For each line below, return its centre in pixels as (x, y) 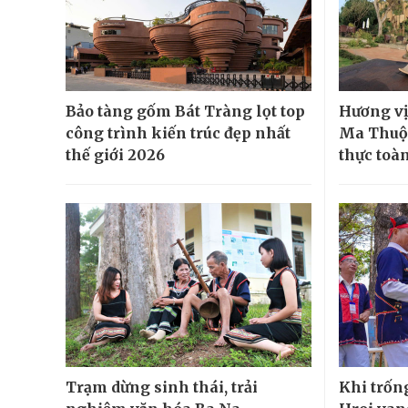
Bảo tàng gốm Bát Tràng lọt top (185, 111)
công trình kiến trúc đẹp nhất (178, 133)
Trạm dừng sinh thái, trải (162, 387)
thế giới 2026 (115, 154)
